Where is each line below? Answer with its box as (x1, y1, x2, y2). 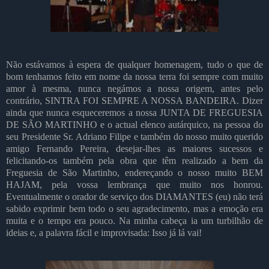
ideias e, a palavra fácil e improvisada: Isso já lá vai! (6, 227, 202, 238)
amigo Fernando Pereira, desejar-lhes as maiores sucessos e (6, 143, 263, 154)
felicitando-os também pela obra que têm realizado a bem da (6, 155, 263, 166)
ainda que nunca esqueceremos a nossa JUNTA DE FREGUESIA (6, 107, 263, 118)
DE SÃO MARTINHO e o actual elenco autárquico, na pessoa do (6, 119, 263, 130)
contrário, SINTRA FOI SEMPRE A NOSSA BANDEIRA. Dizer (6, 95, 263, 106)
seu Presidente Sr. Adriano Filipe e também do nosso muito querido (6, 131, 263, 142)
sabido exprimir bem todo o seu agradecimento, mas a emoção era (6, 203, 263, 214)
